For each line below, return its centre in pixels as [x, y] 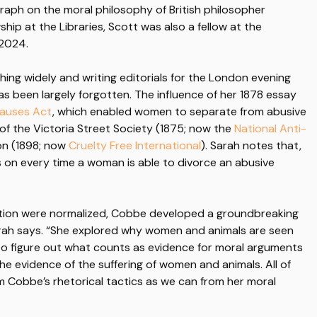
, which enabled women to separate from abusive [179, 111]
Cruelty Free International [135, 145]
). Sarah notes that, [251, 145]
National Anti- [270, 128]
